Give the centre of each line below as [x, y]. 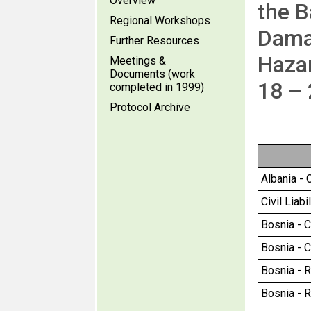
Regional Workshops [160, 20]
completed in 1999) [157, 87]
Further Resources [154, 41]
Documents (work [152, 74]
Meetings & [138, 61]
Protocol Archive [150, 107]
